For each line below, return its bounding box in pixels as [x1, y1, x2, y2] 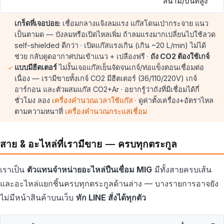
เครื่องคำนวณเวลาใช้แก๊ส [51, 96, 133, 105]
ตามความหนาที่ [14, 107, 65, 116]
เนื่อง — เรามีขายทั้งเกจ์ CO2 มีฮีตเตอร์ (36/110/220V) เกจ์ [14, 74, 197, 83]
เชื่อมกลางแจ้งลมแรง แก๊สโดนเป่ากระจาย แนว [60, 19, 208, 28]
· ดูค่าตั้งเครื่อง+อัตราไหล [132, 96, 213, 105]
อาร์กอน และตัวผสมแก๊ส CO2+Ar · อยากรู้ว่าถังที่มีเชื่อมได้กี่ [14, 85, 199, 94]
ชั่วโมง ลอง [14, 96, 52, 105]
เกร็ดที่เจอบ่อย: [14, 19, 60, 28]
